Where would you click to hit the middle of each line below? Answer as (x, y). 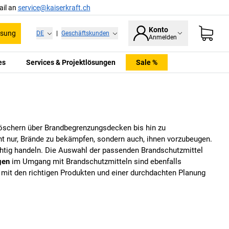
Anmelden (163, 38)
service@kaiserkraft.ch (54, 7)
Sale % (146, 62)
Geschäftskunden (85, 33)
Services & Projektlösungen (71, 62)
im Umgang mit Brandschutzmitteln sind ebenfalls (96, 162)
